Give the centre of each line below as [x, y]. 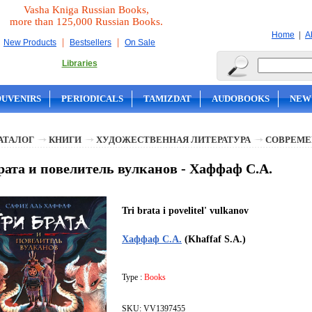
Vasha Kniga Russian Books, [86, 10]
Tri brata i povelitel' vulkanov [185, 211]
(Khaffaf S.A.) [214, 239]
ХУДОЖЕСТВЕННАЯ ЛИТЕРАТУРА [173, 140]
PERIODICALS [92, 99]
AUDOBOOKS [241, 99]
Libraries [79, 63]
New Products [30, 42]
